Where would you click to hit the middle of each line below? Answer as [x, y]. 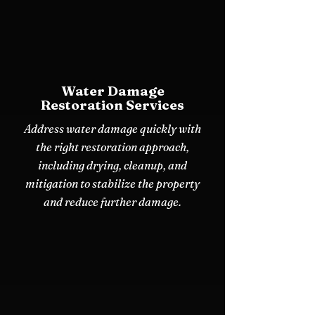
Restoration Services [112, 104]
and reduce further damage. [112, 201]
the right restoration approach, [112, 147]
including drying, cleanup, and [112, 165]
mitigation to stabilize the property [112, 183]
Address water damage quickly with [112, 128]
